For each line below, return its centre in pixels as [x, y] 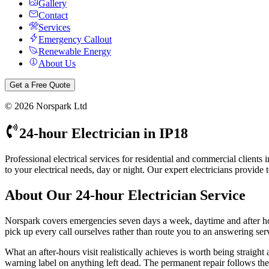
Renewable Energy [75, 51]
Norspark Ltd [60, 106]
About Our [40, 195]
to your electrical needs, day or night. [75, 169]
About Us [57, 63]
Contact [53, 15]
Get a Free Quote [40, 85]
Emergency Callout [75, 39]
